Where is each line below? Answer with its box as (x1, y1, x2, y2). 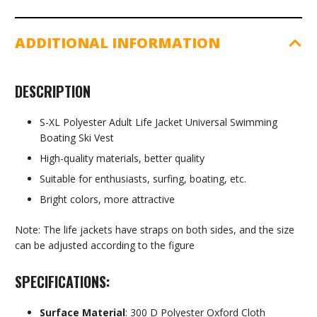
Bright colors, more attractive (40, 192, 175, 207)
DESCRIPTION (15, 81, 91, 103)
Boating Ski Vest (40, 131, 114, 145)
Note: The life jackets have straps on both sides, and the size (15, 223, 294, 237)
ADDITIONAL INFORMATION (15, 33, 220, 53)
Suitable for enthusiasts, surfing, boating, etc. (40, 172, 246, 186)
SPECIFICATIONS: (15, 271, 110, 293)
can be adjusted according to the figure (15, 238, 195, 253)
